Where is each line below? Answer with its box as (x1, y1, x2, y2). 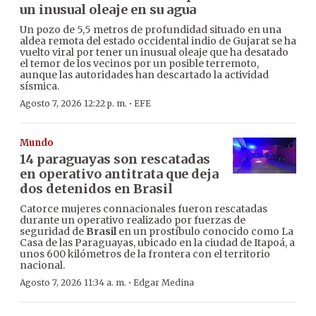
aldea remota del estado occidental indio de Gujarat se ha (20, 35, 296, 48)
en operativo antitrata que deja (20, 166, 219, 183)
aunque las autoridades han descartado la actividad (20, 68, 269, 82)
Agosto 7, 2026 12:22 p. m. (20, 98, 127, 109)
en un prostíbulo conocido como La (116, 225, 293, 238)
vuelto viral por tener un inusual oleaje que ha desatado (20, 46, 288, 59)
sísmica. (20, 80, 59, 93)
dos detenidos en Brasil (20, 181, 173, 197)
